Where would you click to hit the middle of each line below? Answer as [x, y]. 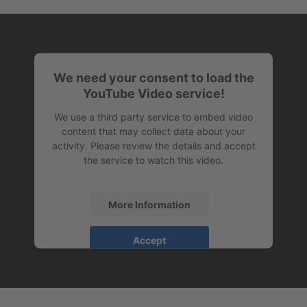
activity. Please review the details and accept [153, 145]
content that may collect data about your [153, 131]
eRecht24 [209, 279]
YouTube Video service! [153, 93]
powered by [106, 265]
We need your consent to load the [153, 77]
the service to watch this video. [153, 160]
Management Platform [126, 279]
